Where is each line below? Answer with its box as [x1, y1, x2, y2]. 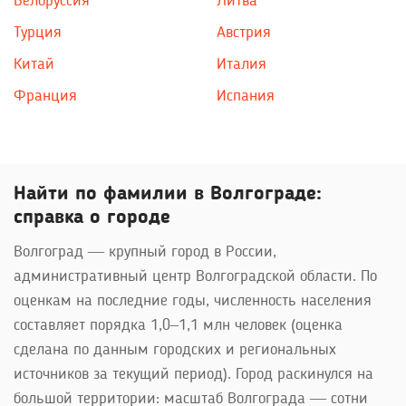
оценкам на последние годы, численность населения [14, 293, 372, 309]
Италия [217, 56, 266, 72]
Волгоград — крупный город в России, [14, 244, 276, 260]
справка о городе [14, 208, 170, 227]
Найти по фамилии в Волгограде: [14, 184, 322, 204]
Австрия [217, 24, 271, 41]
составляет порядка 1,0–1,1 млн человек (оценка [14, 317, 343, 333]
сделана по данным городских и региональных [14, 342, 336, 358]
